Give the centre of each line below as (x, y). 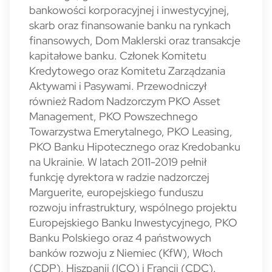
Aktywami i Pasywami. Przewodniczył (118, 86)
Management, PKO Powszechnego (114, 116)
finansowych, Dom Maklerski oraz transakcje (135, 40)
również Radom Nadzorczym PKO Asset (125, 101)
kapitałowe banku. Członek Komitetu (118, 56)
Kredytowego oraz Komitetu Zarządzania (127, 71)
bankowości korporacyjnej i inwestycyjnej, (129, 10)
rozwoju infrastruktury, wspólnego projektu (133, 207)
